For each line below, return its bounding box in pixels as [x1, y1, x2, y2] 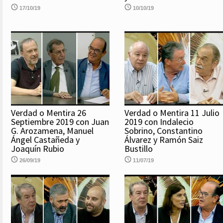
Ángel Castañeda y [11, 133, 80, 145]
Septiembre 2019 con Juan [11, 115, 109, 127]
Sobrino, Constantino [124, 124, 203, 136]
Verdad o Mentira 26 [11, 107, 86, 118]
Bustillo [124, 142, 153, 154]
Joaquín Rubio [11, 142, 64, 154]
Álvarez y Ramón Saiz [124, 133, 203, 145]
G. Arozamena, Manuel [11, 124, 94, 136]
